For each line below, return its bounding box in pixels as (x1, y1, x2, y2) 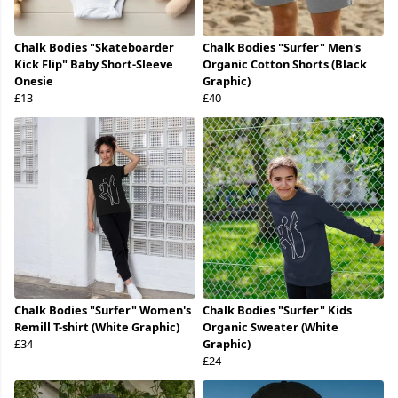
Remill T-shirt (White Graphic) (14, 319, 179, 336)
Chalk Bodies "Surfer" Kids (203, 302, 352, 319)
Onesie (14, 73, 53, 90)
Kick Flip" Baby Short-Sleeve (14, 56, 173, 73)
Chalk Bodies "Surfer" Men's (203, 39, 361, 56)
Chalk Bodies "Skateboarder (14, 39, 174, 56)
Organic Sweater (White (203, 319, 338, 336)
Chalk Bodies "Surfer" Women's (14, 302, 191, 319)
